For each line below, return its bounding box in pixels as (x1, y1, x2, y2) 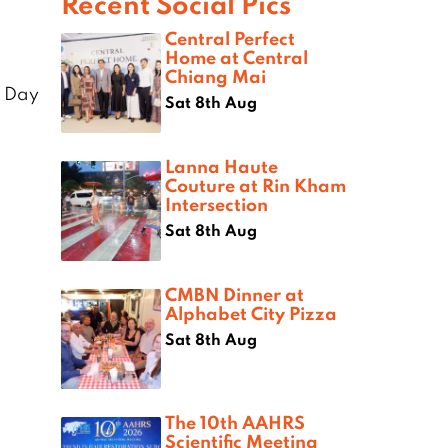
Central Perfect (165, 26, 295, 51)
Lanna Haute (165, 154, 278, 179)
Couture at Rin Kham (165, 173, 346, 198)
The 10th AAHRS (165, 410, 305, 435)
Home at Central (165, 45, 308, 70)
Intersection (165, 192, 268, 217)
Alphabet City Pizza (165, 301, 337, 326)
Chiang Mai (165, 64, 266, 89)
